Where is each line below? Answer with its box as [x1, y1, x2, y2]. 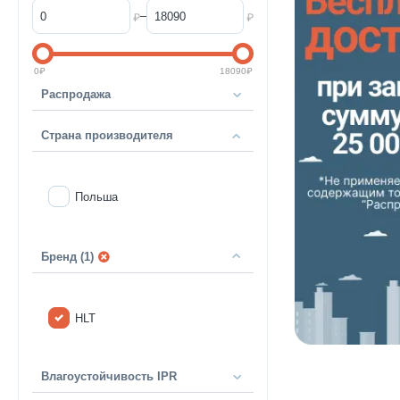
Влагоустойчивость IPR [41, 370, 177, 383]
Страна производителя [41, 129, 173, 142]
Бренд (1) [41, 250, 94, 263]
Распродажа [41, 87, 111, 101]
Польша [75, 189, 118, 204]
